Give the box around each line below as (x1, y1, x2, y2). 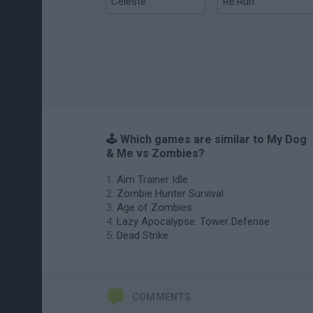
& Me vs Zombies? (106, 147, 205, 160)
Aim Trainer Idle (117, 173, 188, 186)
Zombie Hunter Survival (117, 187, 224, 200)
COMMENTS (132, 291, 191, 303)
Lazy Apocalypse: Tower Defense (117, 215, 270, 228)
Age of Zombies (117, 201, 192, 214)
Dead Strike (117, 229, 168, 242)
